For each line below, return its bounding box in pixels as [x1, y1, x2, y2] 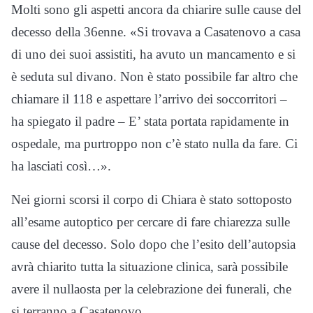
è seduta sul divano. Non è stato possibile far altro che [11, 69, 298, 85]
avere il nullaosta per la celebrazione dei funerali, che [11, 282, 291, 297]
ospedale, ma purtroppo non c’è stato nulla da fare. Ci [11, 136, 298, 152]
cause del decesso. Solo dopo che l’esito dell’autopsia [11, 237, 296, 252]
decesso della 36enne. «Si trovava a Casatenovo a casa [11, 24, 300, 40]
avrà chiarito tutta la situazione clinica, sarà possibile [11, 259, 288, 275]
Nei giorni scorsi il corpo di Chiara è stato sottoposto [11, 192, 292, 208]
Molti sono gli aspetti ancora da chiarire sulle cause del [11, 2, 301, 17]
